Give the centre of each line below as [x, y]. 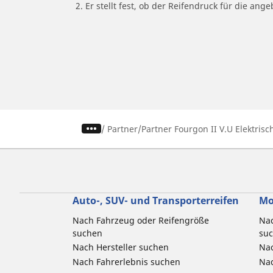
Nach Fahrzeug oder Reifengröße [141, 220]
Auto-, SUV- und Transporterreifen [156, 200]
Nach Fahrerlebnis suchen [126, 261]
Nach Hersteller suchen [121, 247]
